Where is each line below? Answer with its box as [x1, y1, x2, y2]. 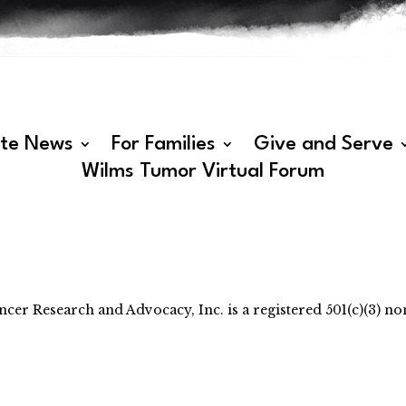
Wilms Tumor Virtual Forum [82, 160, 324, 181]
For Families [111, 133, 216, 154]
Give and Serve [253, 133, 393, 154]
